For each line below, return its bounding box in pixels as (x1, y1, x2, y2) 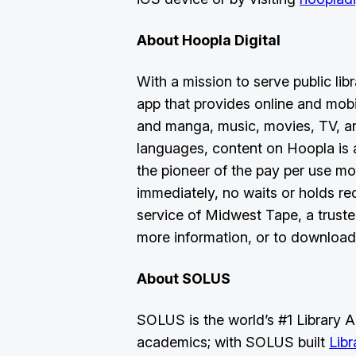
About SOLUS (137, 270, 230, 287)
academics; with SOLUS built (137, 334, 329, 350)
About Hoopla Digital (137, 32, 281, 48)
